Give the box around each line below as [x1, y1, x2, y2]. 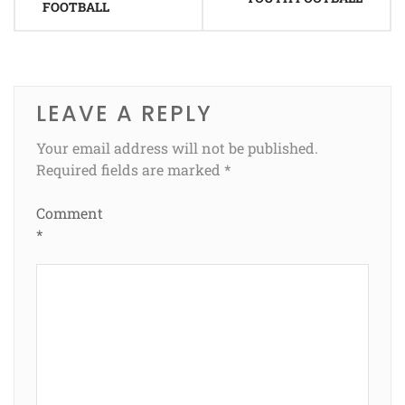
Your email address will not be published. [36, 137, 318, 157]
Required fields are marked [36, 159, 224, 179]
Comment [36, 202, 103, 222]
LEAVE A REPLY [36, 98, 212, 128]
